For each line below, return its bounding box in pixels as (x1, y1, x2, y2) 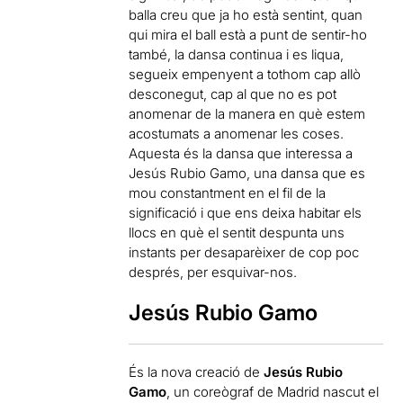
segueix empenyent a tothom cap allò (129, 66, 362, 83)
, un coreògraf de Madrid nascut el (166, 383, 380, 400)
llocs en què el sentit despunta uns (129, 224, 345, 241)
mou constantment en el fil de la (129, 184, 327, 201)
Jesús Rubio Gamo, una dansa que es (129, 165, 366, 182)
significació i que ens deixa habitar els (129, 204, 363, 221)
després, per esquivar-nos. (129, 264, 298, 281)
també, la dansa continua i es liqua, (129, 46, 345, 63)
